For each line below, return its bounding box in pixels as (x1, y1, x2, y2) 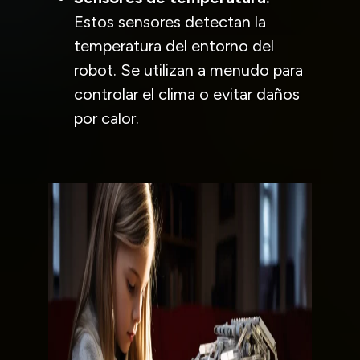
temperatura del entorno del (74, 35, 274, 55)
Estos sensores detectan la (74, 11, 266, 31)
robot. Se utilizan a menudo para (74, 59, 303, 80)
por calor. (74, 108, 139, 128)
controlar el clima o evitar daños (74, 84, 300, 104)
